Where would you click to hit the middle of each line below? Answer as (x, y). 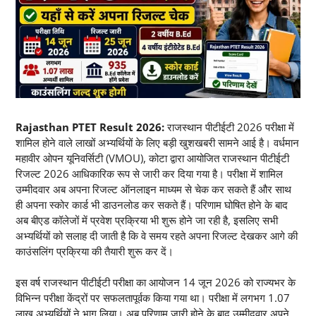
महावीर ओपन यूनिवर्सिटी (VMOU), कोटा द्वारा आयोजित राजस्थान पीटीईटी (152, 158)
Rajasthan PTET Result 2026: (90, 127)
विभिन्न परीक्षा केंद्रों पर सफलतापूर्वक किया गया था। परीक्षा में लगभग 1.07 (153, 298)
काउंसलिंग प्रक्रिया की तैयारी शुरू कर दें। (95, 251)
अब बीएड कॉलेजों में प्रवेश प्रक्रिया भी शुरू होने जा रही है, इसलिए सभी (147, 220)
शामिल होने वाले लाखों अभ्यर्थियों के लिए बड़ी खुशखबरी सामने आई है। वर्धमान (157, 142)
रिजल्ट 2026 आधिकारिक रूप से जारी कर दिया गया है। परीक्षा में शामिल (149, 173)
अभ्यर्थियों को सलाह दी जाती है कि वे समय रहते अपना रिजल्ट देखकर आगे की (157, 235)
